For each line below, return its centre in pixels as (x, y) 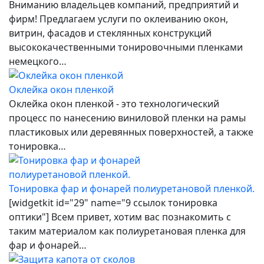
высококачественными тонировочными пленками (126, 47)
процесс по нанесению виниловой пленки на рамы (127, 118)
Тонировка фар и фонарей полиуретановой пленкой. (132, 188)
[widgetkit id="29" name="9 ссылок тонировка (113, 202)
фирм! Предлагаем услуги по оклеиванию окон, (118, 19)
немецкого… (38, 61)
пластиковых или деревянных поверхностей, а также (131, 132)
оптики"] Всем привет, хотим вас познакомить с (120, 217)
